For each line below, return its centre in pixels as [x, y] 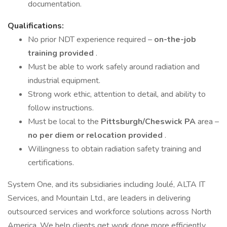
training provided [62, 53]
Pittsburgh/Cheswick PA [149, 122]
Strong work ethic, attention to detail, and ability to [117, 94]
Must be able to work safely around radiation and [114, 67]
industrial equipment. [64, 81]
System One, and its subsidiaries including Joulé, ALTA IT [106, 184]
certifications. [51, 163]
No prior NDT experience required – [91, 40]
